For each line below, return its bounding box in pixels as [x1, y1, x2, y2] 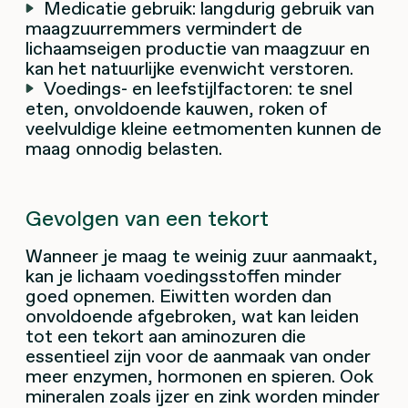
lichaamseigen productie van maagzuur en [25, 35, 370, 61]
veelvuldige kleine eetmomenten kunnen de [25, 115, 382, 141]
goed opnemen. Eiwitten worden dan [25, 282, 331, 309]
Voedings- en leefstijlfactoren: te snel [44, 75, 352, 101]
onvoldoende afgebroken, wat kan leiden [25, 302, 359, 329]
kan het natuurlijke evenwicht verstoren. [25, 55, 353, 81]
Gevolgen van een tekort [25, 202, 269, 233]
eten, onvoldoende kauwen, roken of [25, 95, 327, 121]
